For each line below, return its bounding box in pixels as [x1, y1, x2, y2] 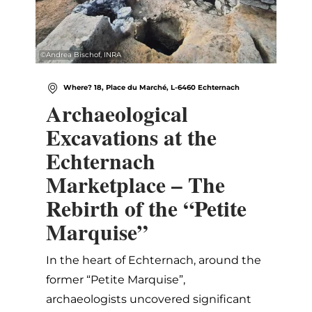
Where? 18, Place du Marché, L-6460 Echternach [63, 83, 240, 93]
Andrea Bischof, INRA [46, 50, 121, 60]
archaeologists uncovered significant [46, 292, 251, 306]
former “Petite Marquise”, [46, 273, 185, 287]
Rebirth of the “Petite [46, 192, 247, 225]
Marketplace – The [46, 169, 225, 201]
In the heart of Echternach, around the [46, 253, 261, 267]
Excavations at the [46, 121, 217, 154]
